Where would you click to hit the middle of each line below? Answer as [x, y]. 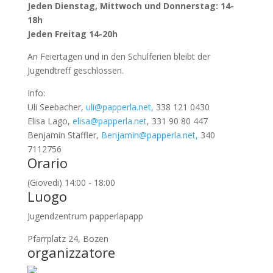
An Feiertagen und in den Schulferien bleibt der [119, 56]
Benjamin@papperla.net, [149, 135]
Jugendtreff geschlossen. [75, 70]
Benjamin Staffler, [64, 135]
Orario [47, 163]
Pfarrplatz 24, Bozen [68, 239]
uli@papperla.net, [119, 107]
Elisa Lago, [50, 121]
